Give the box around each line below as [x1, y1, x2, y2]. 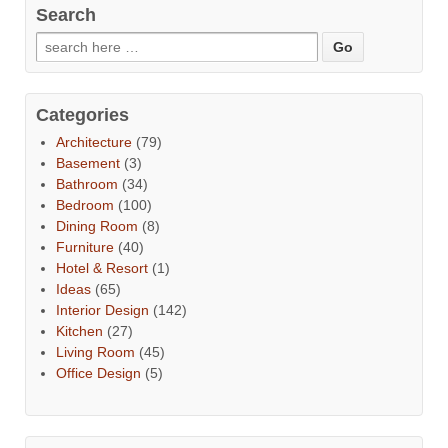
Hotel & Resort [56, 259, 148, 276]
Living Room [56, 343, 135, 360]
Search [36, 4, 96, 25]
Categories [36, 104, 129, 125]
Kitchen [56, 322, 103, 339]
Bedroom [56, 196, 114, 213]
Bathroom [56, 175, 118, 192]
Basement [56, 154, 120, 171]
